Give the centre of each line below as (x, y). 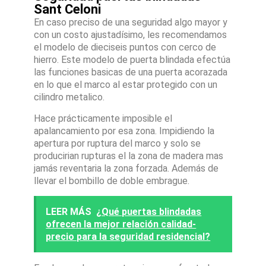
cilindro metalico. (69, 97)
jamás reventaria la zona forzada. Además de (126, 168)
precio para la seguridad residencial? (128, 236)
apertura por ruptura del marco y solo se (118, 143)
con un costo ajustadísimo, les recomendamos (131, 34)
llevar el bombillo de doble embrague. (112, 180)
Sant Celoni (68, 9)
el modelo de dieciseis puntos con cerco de (125, 47)
